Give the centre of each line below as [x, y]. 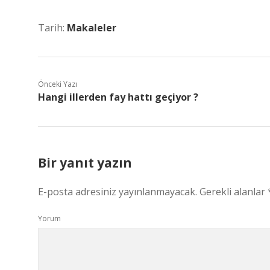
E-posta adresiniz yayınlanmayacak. [118, 192]
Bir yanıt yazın [85, 163]
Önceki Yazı [58, 84]
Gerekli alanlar [234, 192]
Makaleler [92, 28]
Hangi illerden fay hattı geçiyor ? [118, 97]
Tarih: [52, 28]
